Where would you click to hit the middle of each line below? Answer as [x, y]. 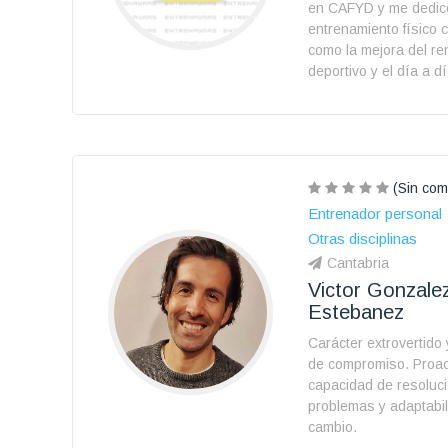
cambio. [332, 427]
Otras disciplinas [362, 238]
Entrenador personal [375, 213]
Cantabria [358, 263]
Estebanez [356, 312]
